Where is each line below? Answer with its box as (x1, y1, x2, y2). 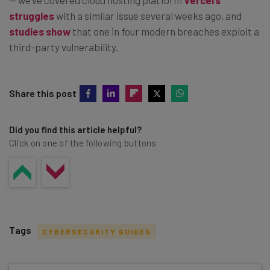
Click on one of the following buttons (9, 137, 157, 148)
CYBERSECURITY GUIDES (42, 227, 151, 236)
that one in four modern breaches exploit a (71, 25, 259, 37)
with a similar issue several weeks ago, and (54, 9, 242, 22)
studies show (9, 25, 71, 37)
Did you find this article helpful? (9, 124, 142, 135)
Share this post (9, 87, 77, 99)
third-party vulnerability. (9, 40, 118, 53)
